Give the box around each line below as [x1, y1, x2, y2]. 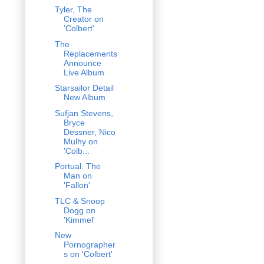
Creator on [63, 14, 104, 24]
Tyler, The [54, 5, 92, 15]
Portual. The [54, 161, 101, 171]
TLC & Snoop [54, 196, 105, 206]
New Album [63, 93, 105, 103]
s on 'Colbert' [63, 249, 113, 259]
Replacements [63, 48, 117, 58]
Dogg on [63, 205, 95, 215]
